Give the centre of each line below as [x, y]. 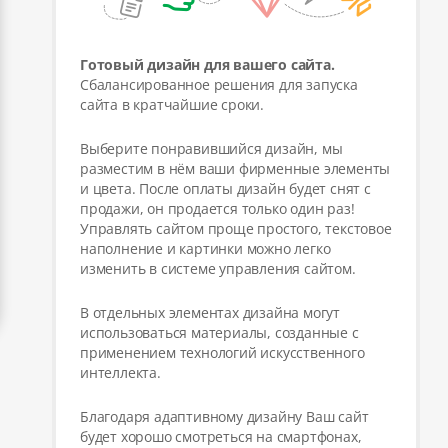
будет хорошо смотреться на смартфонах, [221, 436]
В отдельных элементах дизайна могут [210, 312]
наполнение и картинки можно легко [205, 248]
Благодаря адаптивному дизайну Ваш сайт [224, 416]
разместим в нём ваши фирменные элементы [235, 168]
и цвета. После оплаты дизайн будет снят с [225, 188]
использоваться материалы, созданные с [219, 332]
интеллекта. [120, 372]
